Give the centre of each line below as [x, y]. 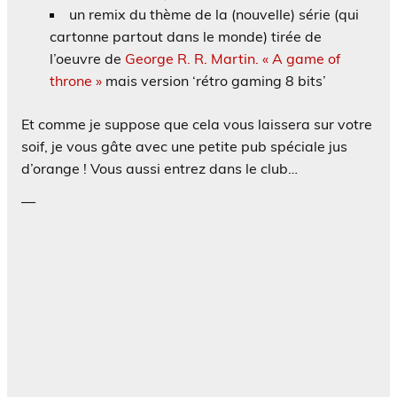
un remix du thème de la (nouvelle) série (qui [214, 14]
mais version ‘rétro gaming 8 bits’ [214, 80]
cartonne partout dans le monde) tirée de [186, 36]
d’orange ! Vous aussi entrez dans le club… [160, 168]
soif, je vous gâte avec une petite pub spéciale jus [184, 146]
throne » [76, 80]
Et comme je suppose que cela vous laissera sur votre [197, 124]
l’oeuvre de [87, 58]
